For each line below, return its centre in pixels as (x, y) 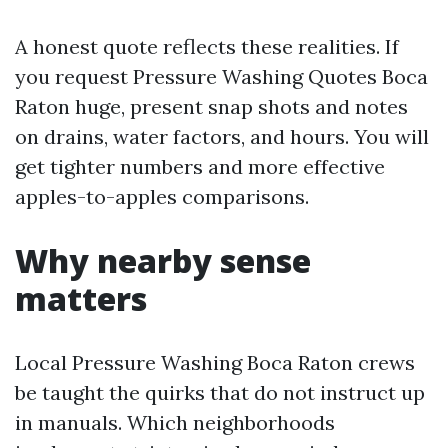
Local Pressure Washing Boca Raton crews (215, 362)
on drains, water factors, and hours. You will (222, 136)
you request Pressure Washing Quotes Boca (221, 76)
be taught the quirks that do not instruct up (220, 392)
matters (81, 298)
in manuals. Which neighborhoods (175, 422)
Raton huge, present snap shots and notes (211, 106)
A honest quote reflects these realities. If (207, 46)
